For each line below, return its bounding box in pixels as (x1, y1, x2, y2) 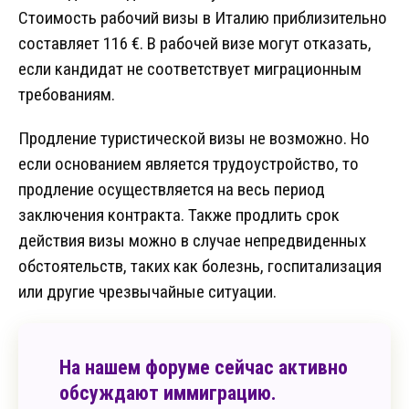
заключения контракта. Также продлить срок (18, 204, 340, 226)
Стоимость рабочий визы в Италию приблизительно (18, 7, 387, 29)
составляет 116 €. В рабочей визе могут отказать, (18, 33, 372, 55)
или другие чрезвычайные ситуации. (18, 281, 277, 303)
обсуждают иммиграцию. (59, 382, 277, 405)
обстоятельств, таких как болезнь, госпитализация (18, 256, 382, 278)
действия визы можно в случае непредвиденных (18, 230, 366, 252)
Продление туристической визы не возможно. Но (18, 128, 370, 150)
